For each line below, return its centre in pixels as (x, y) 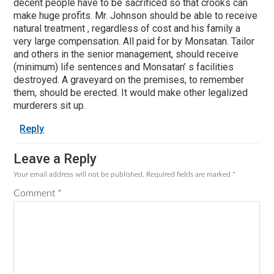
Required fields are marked (190, 174)
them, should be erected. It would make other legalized (131, 92)
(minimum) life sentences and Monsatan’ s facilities (124, 67)
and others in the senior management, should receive (126, 54)
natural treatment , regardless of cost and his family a (127, 28)
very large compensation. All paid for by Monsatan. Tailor (134, 41)
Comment (36, 193)
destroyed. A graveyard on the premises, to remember (129, 80)
